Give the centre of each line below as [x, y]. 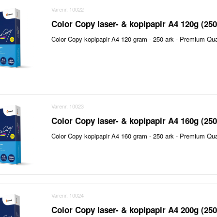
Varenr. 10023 [68, 106]
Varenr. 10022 [68, 9]
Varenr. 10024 [68, 195]
